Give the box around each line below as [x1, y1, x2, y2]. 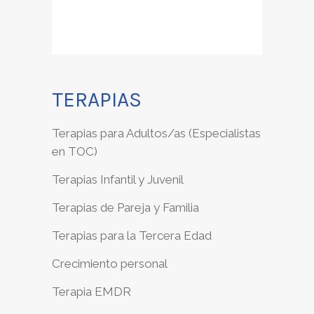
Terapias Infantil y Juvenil [52, 172, 184, 187]
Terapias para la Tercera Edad [52, 228, 212, 243]
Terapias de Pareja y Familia [52, 200, 199, 215]
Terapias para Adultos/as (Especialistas [52, 126, 261, 141]
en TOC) [52, 144, 97, 159]
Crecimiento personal [52, 257, 168, 271]
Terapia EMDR [52, 285, 131, 299]
